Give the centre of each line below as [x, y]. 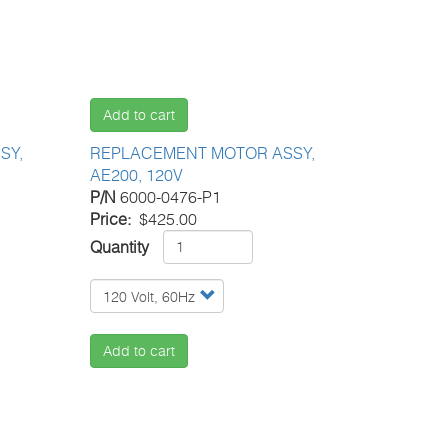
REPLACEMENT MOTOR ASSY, [203, 152]
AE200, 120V [137, 174]
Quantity [120, 246]
